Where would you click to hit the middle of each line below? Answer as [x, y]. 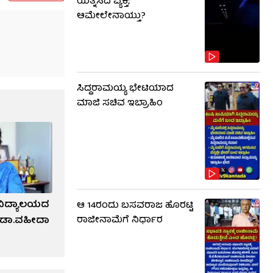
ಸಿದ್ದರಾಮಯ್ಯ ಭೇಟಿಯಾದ [125, 89]
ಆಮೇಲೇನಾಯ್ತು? [111, 16]
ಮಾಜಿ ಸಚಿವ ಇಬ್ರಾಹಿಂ [120, 104]
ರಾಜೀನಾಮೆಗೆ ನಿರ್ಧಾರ [120, 220]
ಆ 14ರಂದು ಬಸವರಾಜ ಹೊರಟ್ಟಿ [135, 206]
